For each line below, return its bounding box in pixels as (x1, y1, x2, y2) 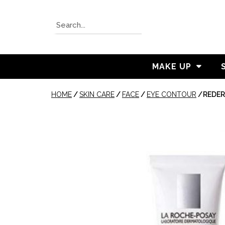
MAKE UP (152, 61, 191, 71)
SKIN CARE (79, 90, 115, 98)
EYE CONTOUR (147, 90, 196, 98)
